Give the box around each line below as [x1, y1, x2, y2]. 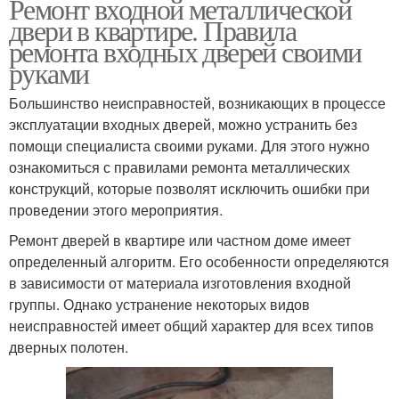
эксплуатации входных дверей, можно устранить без [9, 114, 357, 135]
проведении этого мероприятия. [9, 199, 223, 221]
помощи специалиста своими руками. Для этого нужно [9, 135, 370, 157]
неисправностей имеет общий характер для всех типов [9, 315, 374, 337]
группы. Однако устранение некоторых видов [9, 294, 310, 315]
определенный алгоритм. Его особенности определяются [9, 251, 389, 273]
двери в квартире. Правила [9, 11, 296, 50]
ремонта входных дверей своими [9, 32, 362, 71]
